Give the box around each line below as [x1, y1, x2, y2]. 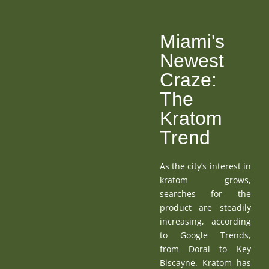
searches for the [159, 187, 251, 199]
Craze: [159, 68, 217, 91]
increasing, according [159, 215, 251, 227]
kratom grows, [159, 174, 251, 186]
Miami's [159, 30, 225, 52]
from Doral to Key [159, 243, 251, 255]
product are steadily [159, 201, 251, 213]
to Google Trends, [159, 229, 251, 241]
